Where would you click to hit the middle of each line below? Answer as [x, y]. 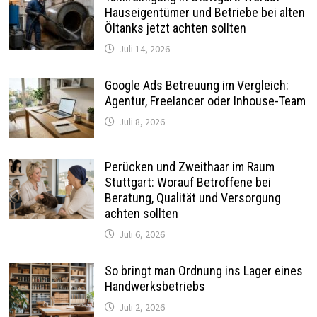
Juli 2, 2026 [142, 307]
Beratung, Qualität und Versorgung [192, 198]
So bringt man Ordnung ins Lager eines [203, 271]
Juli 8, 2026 [142, 122]
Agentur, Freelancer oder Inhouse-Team [205, 101]
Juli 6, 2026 [142, 235]
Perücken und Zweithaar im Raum [189, 167]
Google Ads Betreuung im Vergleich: [196, 86]
